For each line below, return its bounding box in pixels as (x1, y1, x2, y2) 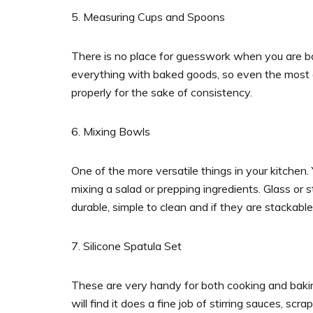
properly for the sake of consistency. (71, 85, 252, 100)
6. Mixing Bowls (71, 124, 150, 139)
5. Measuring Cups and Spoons (71, 10, 225, 24)
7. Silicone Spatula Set (71, 239, 182, 254)
